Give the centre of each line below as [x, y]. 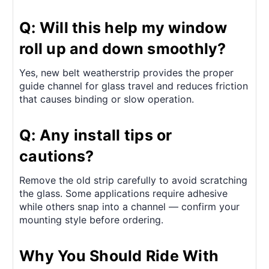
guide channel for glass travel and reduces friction [134, 86]
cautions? [57, 156]
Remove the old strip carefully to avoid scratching [133, 180]
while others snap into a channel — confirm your [129, 206]
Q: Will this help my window [123, 27]
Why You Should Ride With [119, 255]
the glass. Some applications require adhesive [123, 193]
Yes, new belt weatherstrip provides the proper [126, 72]
